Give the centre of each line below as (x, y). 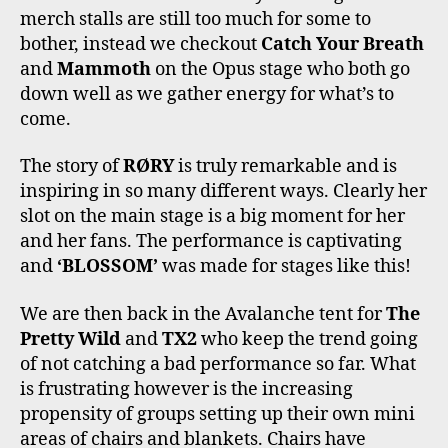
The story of (71, 167)
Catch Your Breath (342, 44)
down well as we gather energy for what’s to (207, 94)
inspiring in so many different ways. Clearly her (223, 192)
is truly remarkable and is (285, 167)
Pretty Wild (70, 339)
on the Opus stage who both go (280, 69)
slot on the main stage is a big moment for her (212, 217)
